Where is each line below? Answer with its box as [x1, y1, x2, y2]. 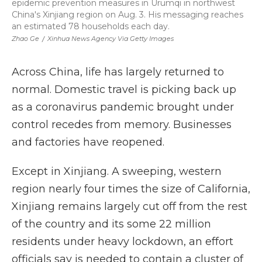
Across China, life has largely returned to [12, 65, 224, 78]
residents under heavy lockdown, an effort [12, 235, 233, 248]
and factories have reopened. [12, 136, 164, 149]
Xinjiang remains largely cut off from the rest [12, 200, 247, 213]
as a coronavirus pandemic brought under [12, 101, 234, 113]
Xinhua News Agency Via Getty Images [47, 35, 174, 43]
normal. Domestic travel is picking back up [12, 83, 236, 96]
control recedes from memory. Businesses [12, 118, 232, 131]
